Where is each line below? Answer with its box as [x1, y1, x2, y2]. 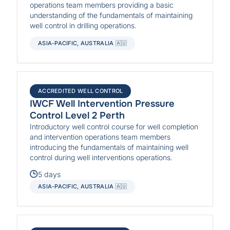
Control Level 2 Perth [30, 109, 125, 122]
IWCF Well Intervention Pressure [30, 98, 175, 110]
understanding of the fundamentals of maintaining [30, 10, 193, 20]
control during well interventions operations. [30, 153, 173, 162]
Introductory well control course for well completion [30, 122, 199, 131]
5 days [38, 169, 61, 179]
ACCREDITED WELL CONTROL [38, 87, 123, 95]
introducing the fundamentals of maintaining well [30, 143, 189, 152]
